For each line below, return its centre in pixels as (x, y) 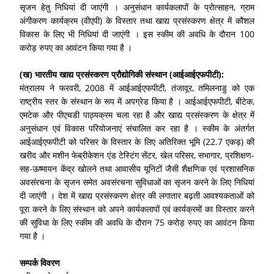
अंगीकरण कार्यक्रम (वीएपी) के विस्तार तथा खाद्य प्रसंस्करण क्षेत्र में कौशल (137, 20)
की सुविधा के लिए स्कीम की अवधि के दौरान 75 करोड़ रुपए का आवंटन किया (137, 222)
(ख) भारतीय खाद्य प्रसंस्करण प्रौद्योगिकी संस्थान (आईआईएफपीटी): (122, 74)
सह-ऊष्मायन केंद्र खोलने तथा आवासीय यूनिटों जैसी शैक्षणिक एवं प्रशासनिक (137, 168)
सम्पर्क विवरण (40, 262)
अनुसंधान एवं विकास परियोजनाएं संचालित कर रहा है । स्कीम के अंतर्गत (137, 128)
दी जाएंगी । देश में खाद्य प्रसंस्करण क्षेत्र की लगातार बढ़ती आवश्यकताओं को (137, 195)
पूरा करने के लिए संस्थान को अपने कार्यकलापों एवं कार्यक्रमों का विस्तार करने (137, 209)
